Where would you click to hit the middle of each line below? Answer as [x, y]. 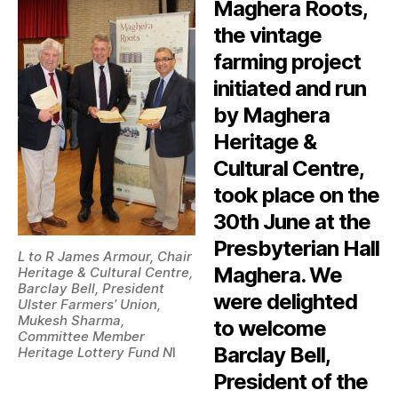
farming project [287, 62]
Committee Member [81, 337]
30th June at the [292, 222]
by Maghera [272, 115]
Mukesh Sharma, [71, 321]
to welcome [270, 329]
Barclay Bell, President [91, 289]
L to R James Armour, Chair [105, 257]
